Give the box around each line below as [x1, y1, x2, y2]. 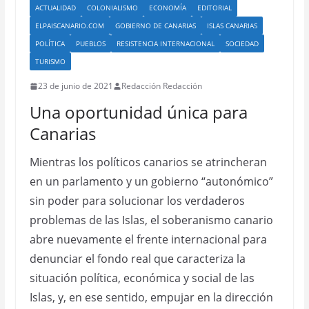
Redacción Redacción [121, 80, 202, 92]
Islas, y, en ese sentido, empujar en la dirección [29, 290, 273, 305]
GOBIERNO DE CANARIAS [114, 21, 196, 30]
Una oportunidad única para [29, 101, 248, 123]
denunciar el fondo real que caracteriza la [29, 251, 246, 266]
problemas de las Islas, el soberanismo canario [29, 212, 273, 228]
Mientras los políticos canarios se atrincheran [29, 154, 267, 170]
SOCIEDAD [225, 39, 259, 48]
